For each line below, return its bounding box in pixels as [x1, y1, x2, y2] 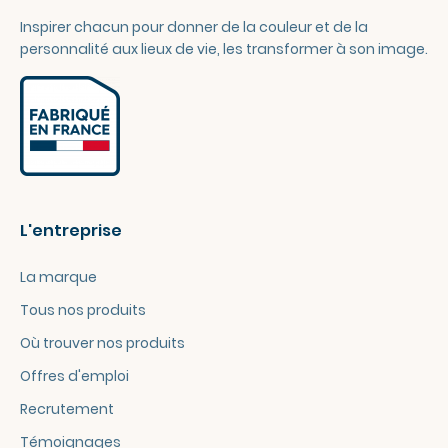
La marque [20, 267, 97, 287]
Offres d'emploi [20, 366, 129, 386]
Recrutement [20, 399, 114, 419]
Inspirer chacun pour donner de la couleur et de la [20, 17, 368, 37]
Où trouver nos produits [20, 333, 185, 353]
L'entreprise [20, 219, 122, 242]
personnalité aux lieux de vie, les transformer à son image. [20, 39, 428, 59]
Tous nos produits [20, 300, 146, 320]
